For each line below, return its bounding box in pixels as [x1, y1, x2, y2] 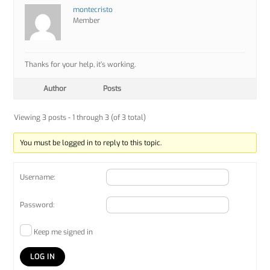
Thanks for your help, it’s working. [25, 60, 136, 70]
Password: [20, 200, 55, 210]
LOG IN [30, 252, 55, 262]
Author [43, 84, 67, 94]
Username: [20, 172, 55, 183]
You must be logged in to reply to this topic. [19, 138, 162, 148]
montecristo [73, 5, 113, 15]
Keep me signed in [34, 227, 93, 237]
